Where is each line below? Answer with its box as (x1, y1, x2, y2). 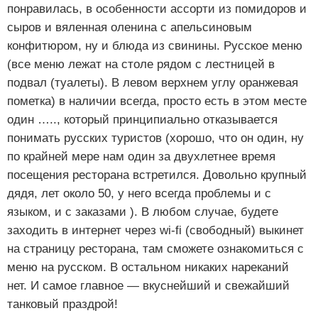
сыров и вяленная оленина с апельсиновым (7, 20, 252, 34)
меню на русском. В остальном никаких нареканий (7, 260, 289, 274)
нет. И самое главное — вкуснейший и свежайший (7, 278, 290, 292)
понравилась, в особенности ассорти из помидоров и (7, 1, 307, 16)
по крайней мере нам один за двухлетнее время (7, 149, 275, 163)
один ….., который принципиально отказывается (7, 112, 278, 126)
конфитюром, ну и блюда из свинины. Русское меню (7, 38, 302, 53)
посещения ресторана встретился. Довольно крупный (7, 168, 307, 182)
